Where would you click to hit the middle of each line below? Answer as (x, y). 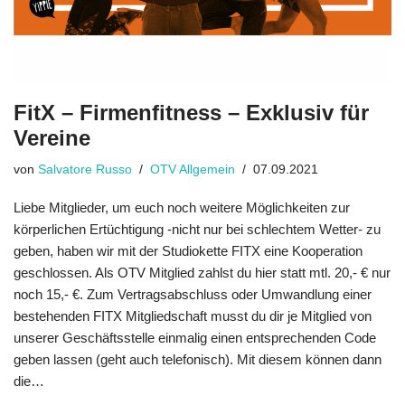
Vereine (52, 137)
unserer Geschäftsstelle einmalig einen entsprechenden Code (195, 337)
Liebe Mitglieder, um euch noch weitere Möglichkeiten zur (182, 207)
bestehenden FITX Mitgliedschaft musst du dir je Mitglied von (193, 316)
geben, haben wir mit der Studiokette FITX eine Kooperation (188, 250)
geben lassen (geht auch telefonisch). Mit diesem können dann (198, 359)
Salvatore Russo (85, 169)
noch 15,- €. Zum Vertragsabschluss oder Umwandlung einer (193, 294)
